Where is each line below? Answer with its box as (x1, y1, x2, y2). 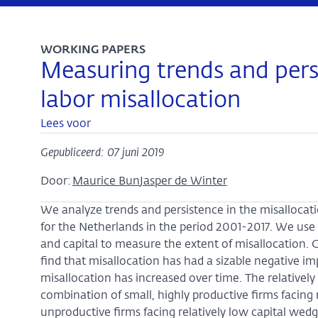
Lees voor (40, 119, 91, 130)
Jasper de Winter (139, 176, 227, 187)
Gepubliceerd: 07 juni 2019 (40, 148, 164, 159)
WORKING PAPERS (40, 45, 146, 56)
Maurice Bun (72, 176, 140, 187)
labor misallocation (40, 89, 241, 112)
